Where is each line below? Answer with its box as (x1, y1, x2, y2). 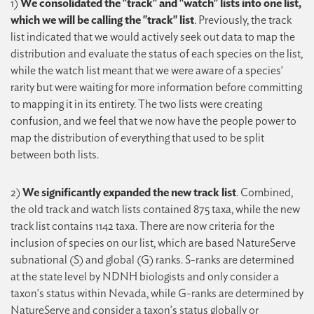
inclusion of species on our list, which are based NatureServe (11, 238, 296, 249)
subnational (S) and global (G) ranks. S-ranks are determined (11, 254, 294, 266)
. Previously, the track (194, 15, 292, 26)
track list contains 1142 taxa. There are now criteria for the (11, 221, 275, 232)
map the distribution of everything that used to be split (11, 132, 264, 144)
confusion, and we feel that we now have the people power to (11, 116, 296, 127)
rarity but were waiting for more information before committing (11, 82, 302, 93)
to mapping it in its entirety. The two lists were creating (11, 99, 262, 110)
